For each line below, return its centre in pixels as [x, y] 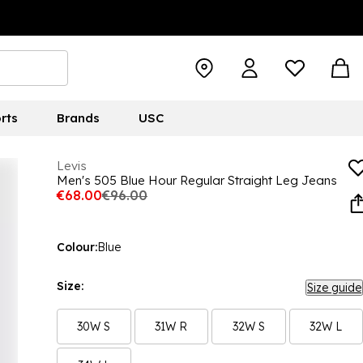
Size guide [334, 288]
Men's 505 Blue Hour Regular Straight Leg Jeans [197, 180]
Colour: [77, 247]
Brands [78, 118]
